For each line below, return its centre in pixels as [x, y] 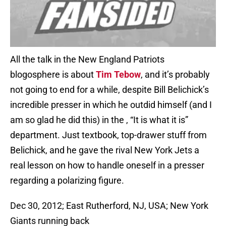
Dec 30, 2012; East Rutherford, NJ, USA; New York [109, 206]
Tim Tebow [118, 75]
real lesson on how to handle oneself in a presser [107, 165]
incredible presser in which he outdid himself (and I [111, 105]
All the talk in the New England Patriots [87, 60]
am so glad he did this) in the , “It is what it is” [99, 120]
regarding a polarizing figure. [67, 181]
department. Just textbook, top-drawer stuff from [108, 135]
